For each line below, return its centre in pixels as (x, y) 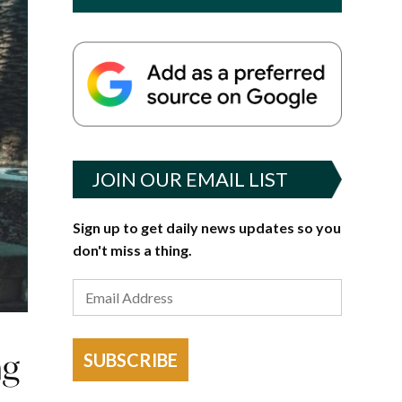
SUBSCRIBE (130, 360)
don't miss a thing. (132, 249)
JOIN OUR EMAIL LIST (189, 179)
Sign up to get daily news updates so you (206, 227)
